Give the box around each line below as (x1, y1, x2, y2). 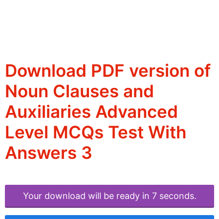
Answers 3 (5, 142, 92, 163)
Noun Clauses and (5, 81, 154, 102)
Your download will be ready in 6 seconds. (22, 191, 197, 201)
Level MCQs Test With (5, 122, 186, 143)
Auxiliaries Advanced (5, 101, 178, 122)
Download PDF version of (5, 60, 211, 81)
